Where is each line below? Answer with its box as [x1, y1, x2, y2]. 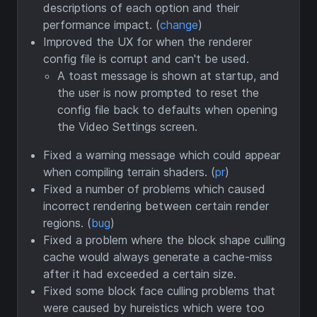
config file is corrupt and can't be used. [43, 52, 249, 66]
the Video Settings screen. [57, 120, 197, 134]
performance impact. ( [43, 18, 160, 32]
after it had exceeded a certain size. [43, 267, 236, 281]
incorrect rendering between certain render [43, 199, 269, 213]
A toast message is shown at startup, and [57, 69, 279, 83]
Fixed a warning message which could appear [43, 148, 280, 162]
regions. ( [43, 216, 91, 230]
